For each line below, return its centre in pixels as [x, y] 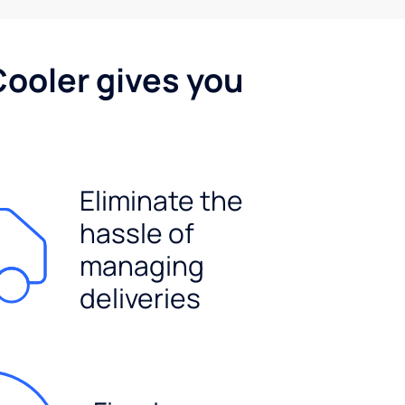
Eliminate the [162, 200]
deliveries [141, 297]
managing [142, 265]
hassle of [137, 232]
